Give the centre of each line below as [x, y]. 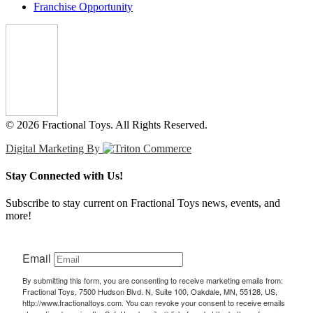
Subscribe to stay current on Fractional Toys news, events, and [143, 203]
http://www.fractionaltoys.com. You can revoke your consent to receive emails [154, 303]
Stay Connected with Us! [64, 175]
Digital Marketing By [54, 148]
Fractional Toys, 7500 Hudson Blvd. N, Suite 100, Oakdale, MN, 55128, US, [150, 292]
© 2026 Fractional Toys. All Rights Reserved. [107, 124]
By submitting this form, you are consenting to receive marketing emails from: [153, 281]
